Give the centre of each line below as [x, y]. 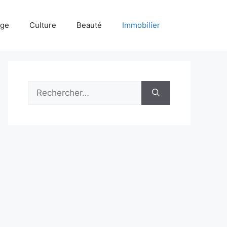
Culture [43, 25]
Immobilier [141, 25]
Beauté [89, 25]
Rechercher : [53, 87]
